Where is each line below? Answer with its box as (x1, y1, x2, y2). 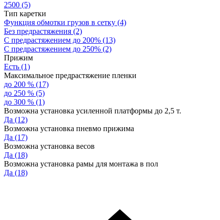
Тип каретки (4, 9, 46, 18)
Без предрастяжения (4, 27, 71, 36)
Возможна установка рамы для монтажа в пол (4, 160, 158, 168)
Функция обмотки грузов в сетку (4, 18, 115, 27)
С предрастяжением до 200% (4, 36, 101, 45)
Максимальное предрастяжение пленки (4, 71, 137, 80)
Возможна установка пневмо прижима (4, 124, 134, 133)
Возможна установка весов (4, 142, 95, 151)
